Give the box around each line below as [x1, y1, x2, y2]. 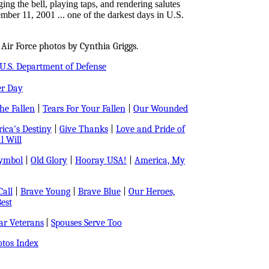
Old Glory [31, 155, 67, 166]
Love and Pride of [116, 124, 185, 134]
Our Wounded [133, 103, 188, 114]
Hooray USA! [75, 155, 127, 166]
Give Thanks [59, 124, 108, 134]
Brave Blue [77, 186, 121, 197]
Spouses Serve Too [51, 217, 122, 228]
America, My [134, 155, 185, 166]
